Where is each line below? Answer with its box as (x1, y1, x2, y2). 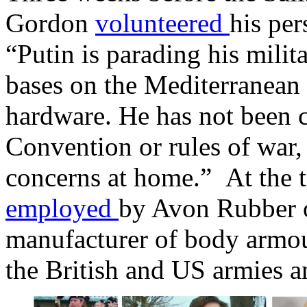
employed (5, 193, 119, 223)
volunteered (95, 8, 230, 38)
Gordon (5, 8, 95, 38)
